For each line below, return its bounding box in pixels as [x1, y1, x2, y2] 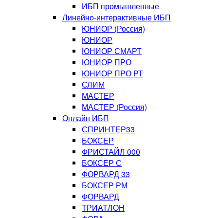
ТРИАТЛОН [82, 202, 125, 213]
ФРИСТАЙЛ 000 [82, 146, 140, 157]
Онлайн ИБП [62, 112, 109, 124]
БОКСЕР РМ [82, 180, 127, 191]
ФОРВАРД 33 [82, 168, 130, 180]
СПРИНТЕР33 [82, 124, 135, 135]
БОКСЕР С [82, 157, 122, 168]
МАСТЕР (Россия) [82, 101, 147, 112]
